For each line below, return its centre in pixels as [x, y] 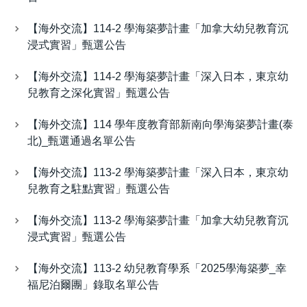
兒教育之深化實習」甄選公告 [99, 93]
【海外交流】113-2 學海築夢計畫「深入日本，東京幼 [158, 173]
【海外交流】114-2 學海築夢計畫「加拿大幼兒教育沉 [158, 29]
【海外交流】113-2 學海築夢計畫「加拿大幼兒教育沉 [158, 221]
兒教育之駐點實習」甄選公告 [99, 189]
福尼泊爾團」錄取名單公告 [93, 285]
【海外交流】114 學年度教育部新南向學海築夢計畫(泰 [160, 125]
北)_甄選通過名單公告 [82, 141]
